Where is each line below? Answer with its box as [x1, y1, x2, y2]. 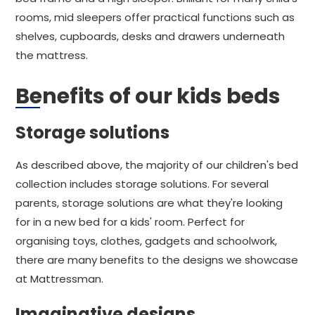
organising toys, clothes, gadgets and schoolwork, [15, 233, 277, 248]
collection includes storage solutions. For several [15, 176, 269, 191]
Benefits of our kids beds [15, 82, 281, 111]
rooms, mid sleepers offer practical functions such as [15, 10, 295, 25]
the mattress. [15, 48, 88, 63]
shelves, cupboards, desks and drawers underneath [15, 29, 285, 44]
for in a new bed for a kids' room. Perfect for [15, 214, 245, 229]
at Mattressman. [15, 271, 103, 286]
